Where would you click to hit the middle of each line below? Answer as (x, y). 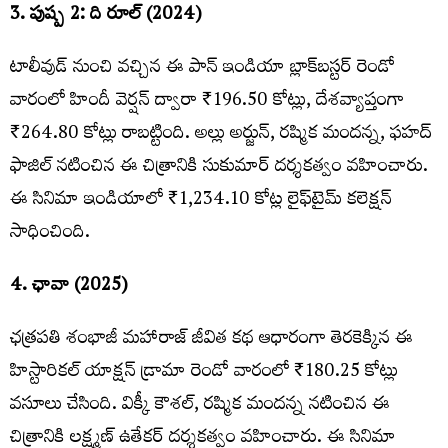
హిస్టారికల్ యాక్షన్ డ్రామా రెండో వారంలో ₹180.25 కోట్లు (204, 373)
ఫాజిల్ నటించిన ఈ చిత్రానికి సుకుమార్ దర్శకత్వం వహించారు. (219, 168)
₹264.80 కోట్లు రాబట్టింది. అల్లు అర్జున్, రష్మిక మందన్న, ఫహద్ (221, 135)
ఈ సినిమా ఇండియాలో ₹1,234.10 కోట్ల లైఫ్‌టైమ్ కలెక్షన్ (201, 201)
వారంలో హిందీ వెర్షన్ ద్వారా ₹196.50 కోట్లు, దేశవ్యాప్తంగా (207, 102)
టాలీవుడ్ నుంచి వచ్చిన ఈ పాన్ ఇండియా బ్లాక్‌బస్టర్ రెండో (202, 69)
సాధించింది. (50, 234)
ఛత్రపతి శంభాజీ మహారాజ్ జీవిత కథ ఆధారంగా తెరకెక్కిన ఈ (211, 340)
